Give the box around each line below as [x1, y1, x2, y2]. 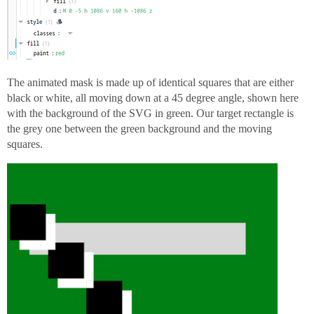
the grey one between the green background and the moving [7, 123, 272, 135]
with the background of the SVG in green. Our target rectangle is [7, 107, 294, 119]
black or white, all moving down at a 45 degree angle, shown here [7, 92, 299, 104]
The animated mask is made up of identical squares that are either [7, 76, 294, 88]
